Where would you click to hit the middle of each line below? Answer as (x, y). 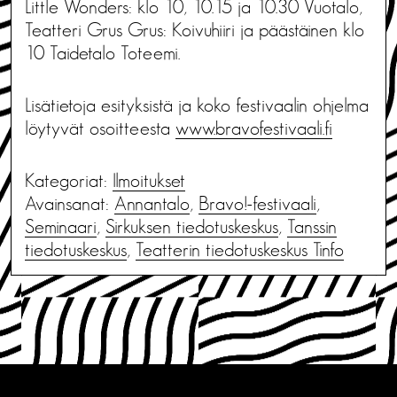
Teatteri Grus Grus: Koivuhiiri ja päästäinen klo (195, 30)
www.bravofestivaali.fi (254, 128)
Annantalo (152, 203)
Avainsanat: (70, 203)
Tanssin (312, 226)
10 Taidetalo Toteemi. (102, 53)
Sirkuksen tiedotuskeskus (192, 226)
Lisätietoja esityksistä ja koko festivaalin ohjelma (197, 105)
